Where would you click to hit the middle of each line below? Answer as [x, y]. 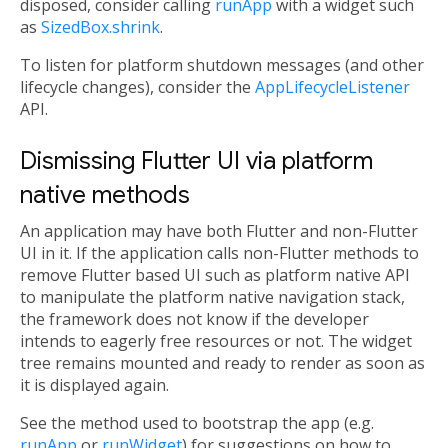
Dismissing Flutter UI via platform [196, 161]
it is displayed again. [94, 385]
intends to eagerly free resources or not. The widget [216, 341]
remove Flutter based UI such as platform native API [215, 275]
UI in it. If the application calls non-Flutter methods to [219, 253]
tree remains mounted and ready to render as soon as [222, 363]
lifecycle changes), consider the [137, 87]
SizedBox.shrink [100, 27]
